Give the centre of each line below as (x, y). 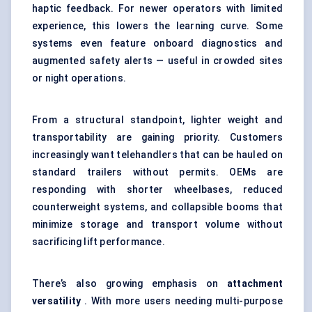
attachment (255, 284)
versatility (57, 301)
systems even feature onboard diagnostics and (157, 44)
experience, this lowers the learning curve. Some (157, 26)
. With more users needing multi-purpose (182, 301)
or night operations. (79, 78)
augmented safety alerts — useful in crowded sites (157, 61)
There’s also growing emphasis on (130, 284)
